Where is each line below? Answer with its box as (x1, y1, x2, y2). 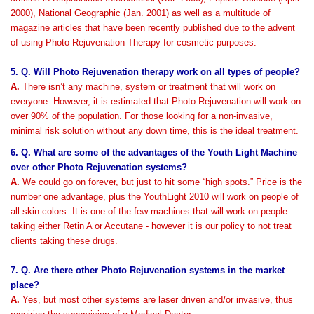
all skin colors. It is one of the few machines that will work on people (11, 206, 287, 217)
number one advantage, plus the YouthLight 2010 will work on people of (11, 191, 299, 202)
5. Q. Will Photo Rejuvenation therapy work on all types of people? (11, 67, 300, 77)
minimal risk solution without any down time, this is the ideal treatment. (11, 125, 299, 136)
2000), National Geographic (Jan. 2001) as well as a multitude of (11, 8, 271, 18)
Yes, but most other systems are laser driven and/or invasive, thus (20, 294, 293, 305)
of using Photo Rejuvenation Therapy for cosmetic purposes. (11, 37, 257, 48)
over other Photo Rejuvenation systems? (11, 162, 187, 172)
